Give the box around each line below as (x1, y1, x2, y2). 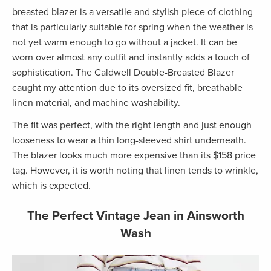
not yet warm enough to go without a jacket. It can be (12, 36, 237, 49)
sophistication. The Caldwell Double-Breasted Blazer (12, 67, 234, 79)
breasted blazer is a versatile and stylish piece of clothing (12, 6, 253, 19)
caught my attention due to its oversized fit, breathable (12, 82, 243, 94)
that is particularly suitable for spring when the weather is (12, 21, 253, 34)
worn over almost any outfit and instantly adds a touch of (12, 51, 250, 64)
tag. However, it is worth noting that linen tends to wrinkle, (12, 165, 258, 177)
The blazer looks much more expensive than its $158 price (12, 149, 256, 162)
